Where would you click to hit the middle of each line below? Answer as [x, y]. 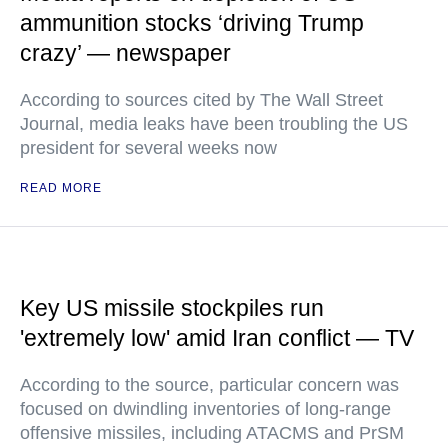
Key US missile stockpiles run [172, 308]
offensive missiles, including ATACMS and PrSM [212, 433]
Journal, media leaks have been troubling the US [214, 124]
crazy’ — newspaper [125, 53]
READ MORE [61, 188]
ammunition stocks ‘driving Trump [192, 23]
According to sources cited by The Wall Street [201, 100]
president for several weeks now [148, 148]
